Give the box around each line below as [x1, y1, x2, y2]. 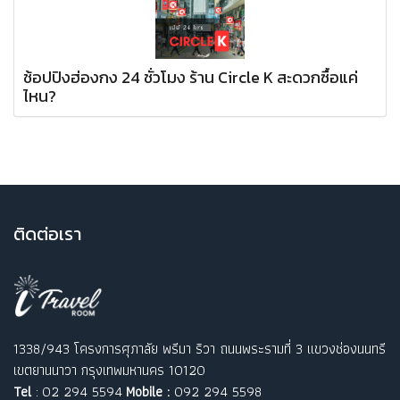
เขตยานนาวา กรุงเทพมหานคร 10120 [13, 359, 205, 382]
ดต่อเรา [25, 220, 86, 247]
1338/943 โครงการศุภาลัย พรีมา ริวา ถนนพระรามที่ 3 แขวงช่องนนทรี [13, 337, 386, 361]
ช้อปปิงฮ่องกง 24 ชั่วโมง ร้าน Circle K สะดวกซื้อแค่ [23, 64, 358, 89]
